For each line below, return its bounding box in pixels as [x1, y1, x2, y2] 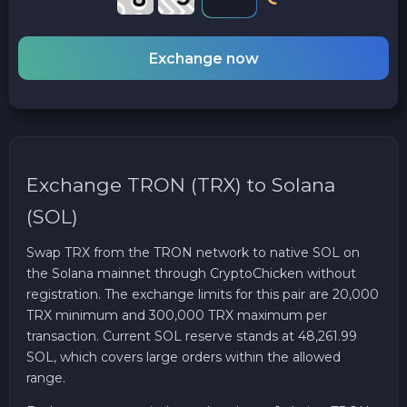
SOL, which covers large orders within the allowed [26, 348, 341, 365]
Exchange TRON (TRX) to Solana [26, 174, 335, 197]
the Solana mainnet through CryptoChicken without [26, 264, 356, 282]
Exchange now [148, 49, 259, 67]
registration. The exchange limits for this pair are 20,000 [26, 285, 379, 303]
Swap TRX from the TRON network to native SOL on [26, 243, 360, 261]
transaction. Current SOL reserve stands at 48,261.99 [26, 327, 357, 344]
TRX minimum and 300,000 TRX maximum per [26, 306, 327, 323]
